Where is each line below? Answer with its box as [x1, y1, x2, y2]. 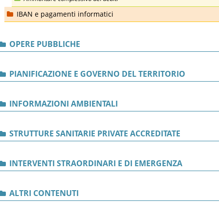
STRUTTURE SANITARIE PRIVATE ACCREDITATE [7, 128, 180, 139]
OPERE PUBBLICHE [7, 39, 80, 49]
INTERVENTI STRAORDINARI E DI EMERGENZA [7, 158, 182, 169]
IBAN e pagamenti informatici [15, 9, 113, 19]
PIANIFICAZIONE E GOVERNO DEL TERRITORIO [7, 68, 185, 79]
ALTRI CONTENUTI [7, 188, 79, 198]
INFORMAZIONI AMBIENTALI [7, 98, 118, 109]
